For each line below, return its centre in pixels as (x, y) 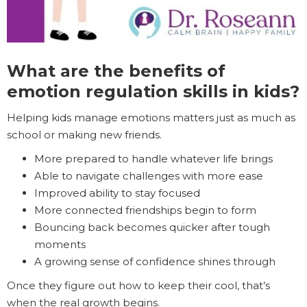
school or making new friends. (84, 135)
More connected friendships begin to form (145, 210)
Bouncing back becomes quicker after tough (152, 228)
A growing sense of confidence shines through (155, 262)
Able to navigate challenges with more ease (149, 176)
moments (60, 245)
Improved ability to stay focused (117, 193)
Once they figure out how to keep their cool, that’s (138, 286)
